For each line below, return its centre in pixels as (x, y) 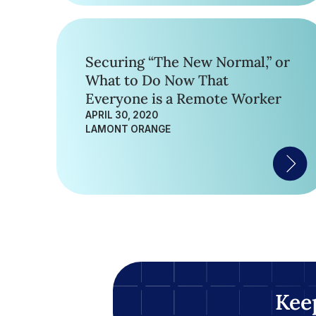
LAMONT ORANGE (128, 129)
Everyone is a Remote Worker (183, 99)
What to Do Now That (157, 80)
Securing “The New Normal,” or (188, 62)
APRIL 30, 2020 (122, 115)
